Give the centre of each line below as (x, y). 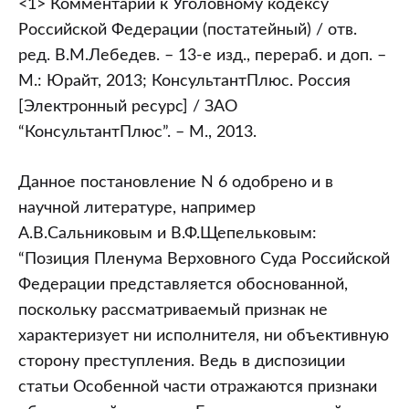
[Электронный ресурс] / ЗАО (128, 107)
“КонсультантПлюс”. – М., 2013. (137, 132)
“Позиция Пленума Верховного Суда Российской (204, 259)
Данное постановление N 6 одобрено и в (176, 183)
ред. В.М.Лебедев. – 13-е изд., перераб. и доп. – (202, 56)
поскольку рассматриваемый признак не (173, 310)
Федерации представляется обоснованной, (183, 285)
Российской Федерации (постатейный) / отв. (188, 30)
